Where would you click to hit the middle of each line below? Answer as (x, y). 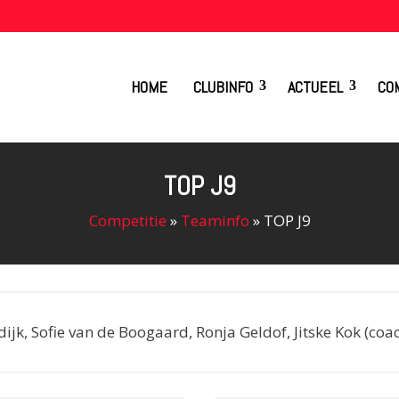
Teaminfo (215, 220)
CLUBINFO (223, 87)
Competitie (127, 220)
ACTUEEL (315, 87)
